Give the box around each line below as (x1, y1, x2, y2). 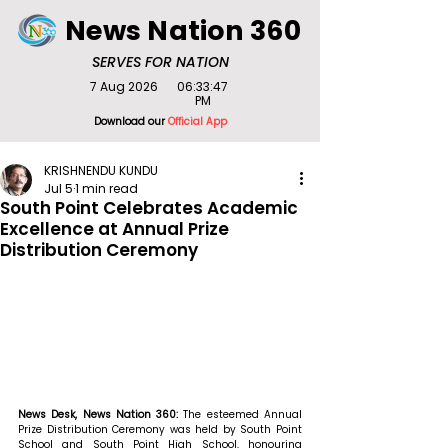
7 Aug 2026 (90, 78, 158, 95)
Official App (167, 114, 227, 129)
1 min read (75, 180, 138, 197)
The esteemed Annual (183, 406, 303, 422)
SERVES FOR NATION (91, 52, 229, 72)
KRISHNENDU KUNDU (44, 162, 158, 179)
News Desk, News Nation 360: (18, 406, 184, 422)
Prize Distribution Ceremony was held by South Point (18, 421, 302, 437)
